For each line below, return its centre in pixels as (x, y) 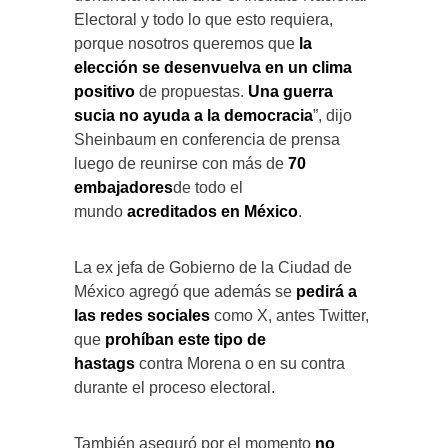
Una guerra (290, 91)
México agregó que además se (185, 291)
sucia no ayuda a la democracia (193, 115)
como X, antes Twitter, (291, 315)
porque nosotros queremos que (186, 43)
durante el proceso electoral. (174, 387)
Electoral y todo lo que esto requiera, (203, 19)
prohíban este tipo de (183, 339)
